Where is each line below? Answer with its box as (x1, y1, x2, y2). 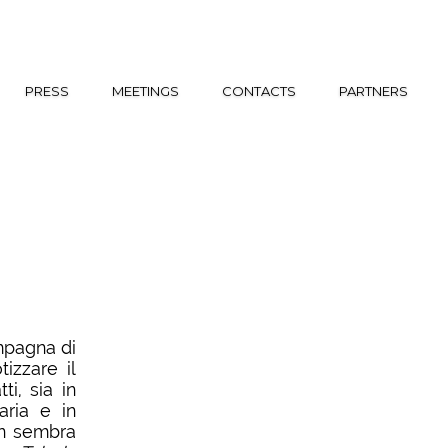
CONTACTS (222, 83, 296, 99)
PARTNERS (339, 83, 408, 99)
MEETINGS (112, 83, 179, 99)
